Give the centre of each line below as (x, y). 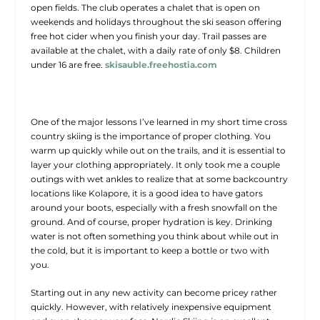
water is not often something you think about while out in (154, 236)
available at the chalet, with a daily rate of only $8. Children (155, 50)
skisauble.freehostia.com (161, 64)
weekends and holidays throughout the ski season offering (156, 21)
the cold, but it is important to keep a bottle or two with (150, 250)
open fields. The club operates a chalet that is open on (145, 7)
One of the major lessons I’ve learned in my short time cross (159, 121)
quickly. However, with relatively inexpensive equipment (151, 307)
